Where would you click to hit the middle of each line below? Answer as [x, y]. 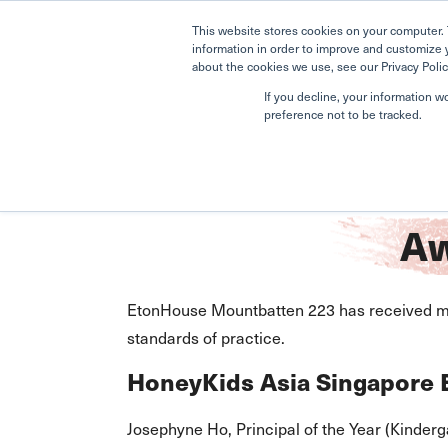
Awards [317, 160]
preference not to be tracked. [343, 114]
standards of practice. [206, 337]
